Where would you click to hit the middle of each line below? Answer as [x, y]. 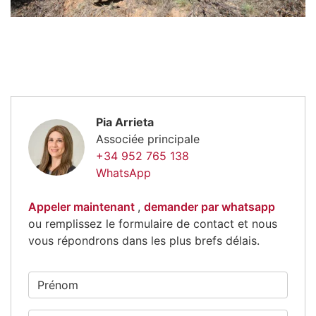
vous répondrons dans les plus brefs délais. [144, 241]
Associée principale [148, 139]
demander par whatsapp [209, 207]
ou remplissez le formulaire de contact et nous [153, 224]
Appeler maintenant [83, 207]
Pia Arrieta [125, 122]
